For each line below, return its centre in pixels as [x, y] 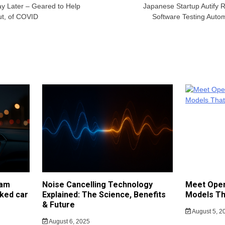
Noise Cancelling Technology [97, 184]
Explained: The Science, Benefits [104, 194]
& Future [59, 204]
